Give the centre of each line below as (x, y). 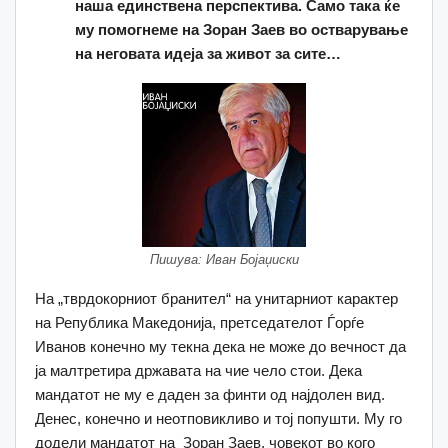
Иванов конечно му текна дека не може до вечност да (220, 346)
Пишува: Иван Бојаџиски (224, 259)
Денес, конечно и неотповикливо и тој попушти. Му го (218, 418)
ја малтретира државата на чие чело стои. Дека (198, 370)
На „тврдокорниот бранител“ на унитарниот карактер (216, 298)
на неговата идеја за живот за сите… (208, 53)
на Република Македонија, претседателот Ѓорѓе (199, 322)
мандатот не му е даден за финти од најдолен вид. (210, 394)
